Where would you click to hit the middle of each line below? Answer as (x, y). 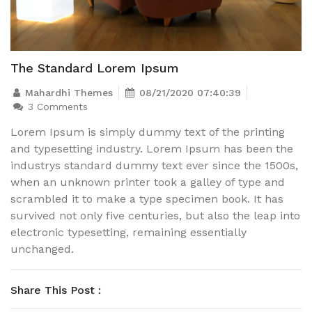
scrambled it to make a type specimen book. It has (147, 198)
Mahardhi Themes (69, 92)
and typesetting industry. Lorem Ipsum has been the (152, 148)
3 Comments (56, 106)
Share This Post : (56, 290)
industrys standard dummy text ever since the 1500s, (154, 165)
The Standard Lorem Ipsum (95, 68)
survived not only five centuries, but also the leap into (155, 215)
